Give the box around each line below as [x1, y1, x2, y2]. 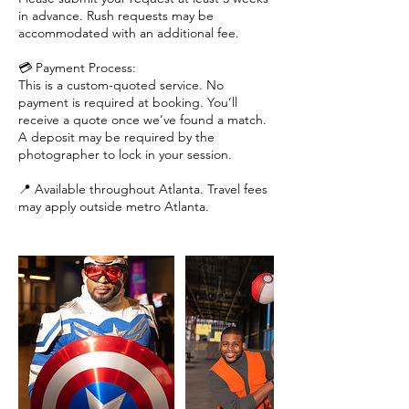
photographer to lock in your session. [18, 145, 232, 163]
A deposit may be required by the [18, 128, 215, 145]
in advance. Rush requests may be [18, 6, 214, 24]
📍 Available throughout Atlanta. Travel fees [18, 180, 267, 197]
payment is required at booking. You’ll [18, 93, 237, 110]
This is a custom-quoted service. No [18, 76, 224, 93]
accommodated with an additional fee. [18, 24, 239, 41]
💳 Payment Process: [18, 58, 136, 76]
